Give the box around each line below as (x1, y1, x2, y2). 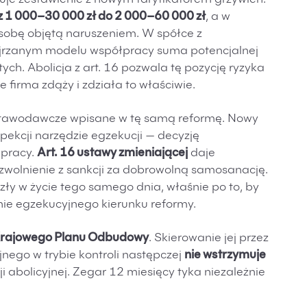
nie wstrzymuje (184, 250, 266, 262)
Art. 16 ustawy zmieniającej (37, 148, 188, 160)
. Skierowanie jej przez (149, 233, 269, 245)
